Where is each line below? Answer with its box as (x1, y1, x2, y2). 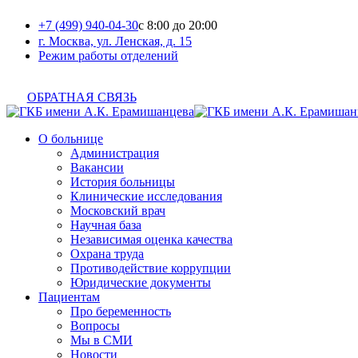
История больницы (70, 175, 175, 189)
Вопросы (70, 319, 120, 332)
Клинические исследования (70, 189, 222, 203)
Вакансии (70, 161, 124, 174)
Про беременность (70, 304, 171, 318)
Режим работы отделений (38, 49, 178, 62)
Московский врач (70, 204, 165, 217)
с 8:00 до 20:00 (138, 18, 217, 32)
